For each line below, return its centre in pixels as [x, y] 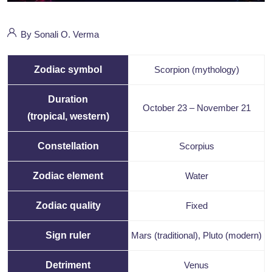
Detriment [68, 265]
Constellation [68, 146]
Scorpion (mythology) [196, 70]
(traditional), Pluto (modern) [207, 236]
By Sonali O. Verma [59, 35]
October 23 [165, 108]
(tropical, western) [68, 117]
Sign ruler [68, 236]
